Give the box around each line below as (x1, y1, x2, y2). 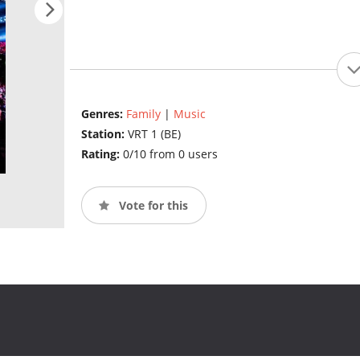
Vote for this (115, 197, 188, 213)
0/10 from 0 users (122, 146, 218, 162)
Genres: (80, 106, 126, 122)
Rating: (80, 146, 123, 162)
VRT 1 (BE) (127, 126, 181, 142)
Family (125, 106, 161, 122)
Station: (80, 126, 128, 142)
